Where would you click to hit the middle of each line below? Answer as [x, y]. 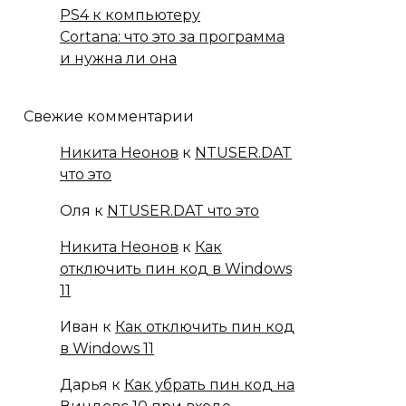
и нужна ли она [118, 58]
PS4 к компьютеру [130, 15]
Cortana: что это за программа [172, 37]
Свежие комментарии [109, 116]
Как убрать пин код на [209, 385]
